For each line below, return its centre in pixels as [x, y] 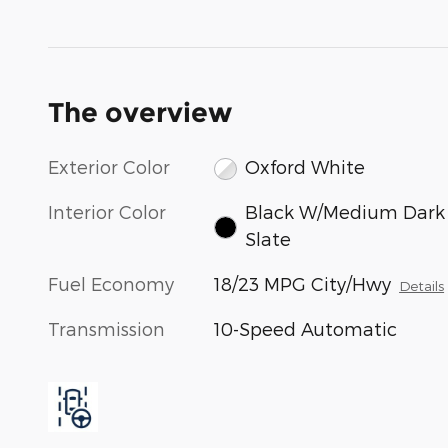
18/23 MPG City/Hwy [303, 284]
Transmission [106, 329]
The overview [140, 112]
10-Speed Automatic [306, 329]
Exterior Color [109, 166]
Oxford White [304, 166]
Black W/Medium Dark [344, 212]
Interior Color [107, 212]
